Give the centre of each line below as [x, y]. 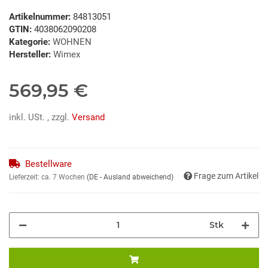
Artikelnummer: [41, 16]
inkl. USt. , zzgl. [40, 117]
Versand [88, 117]
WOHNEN [72, 42]
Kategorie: [31, 42]
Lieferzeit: [25, 177]
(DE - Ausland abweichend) [130, 177]
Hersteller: [30, 54]
